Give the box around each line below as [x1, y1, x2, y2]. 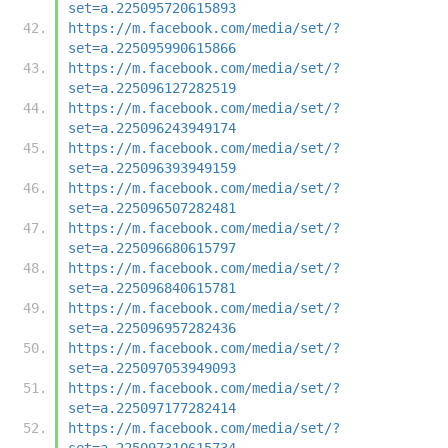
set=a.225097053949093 [68, 359, 236, 376]
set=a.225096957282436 [68, 319, 236, 336]
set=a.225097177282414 [68, 399, 236, 416]
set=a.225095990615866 [68, 39, 236, 56]
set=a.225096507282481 [68, 199, 236, 216]
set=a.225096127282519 [68, 79, 236, 96]
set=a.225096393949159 [68, 159, 236, 176]
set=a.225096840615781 [68, 279, 236, 296]
